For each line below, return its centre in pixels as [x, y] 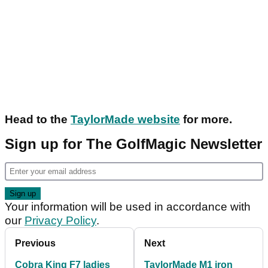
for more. [206, 120]
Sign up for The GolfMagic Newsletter [133, 144]
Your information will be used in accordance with [128, 207]
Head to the [38, 120]
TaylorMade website [125, 120]
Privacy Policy [60, 221]
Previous [35, 243]
